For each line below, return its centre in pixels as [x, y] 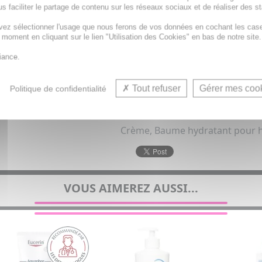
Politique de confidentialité [58, 89]
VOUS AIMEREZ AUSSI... [131, 188]
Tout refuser [156, 88]
